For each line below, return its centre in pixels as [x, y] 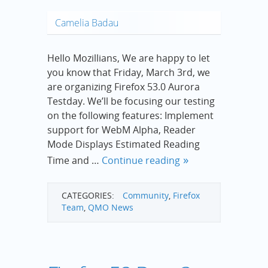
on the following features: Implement [130, 115]
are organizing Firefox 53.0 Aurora [124, 86]
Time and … [74, 160]
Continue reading [141, 160]
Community [146, 195]
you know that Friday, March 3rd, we [129, 72]
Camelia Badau [87, 22]
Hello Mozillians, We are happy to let [129, 58]
